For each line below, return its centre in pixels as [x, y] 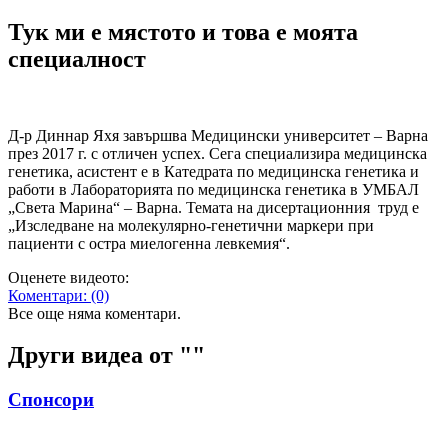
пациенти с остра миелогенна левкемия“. [151, 243]
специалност [77, 58]
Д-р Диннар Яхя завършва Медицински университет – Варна [218, 135]
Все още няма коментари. [94, 313]
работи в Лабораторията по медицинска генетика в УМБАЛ [213, 189]
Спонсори [51, 400]
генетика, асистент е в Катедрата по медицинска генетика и [213, 171]
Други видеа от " [100, 355]
